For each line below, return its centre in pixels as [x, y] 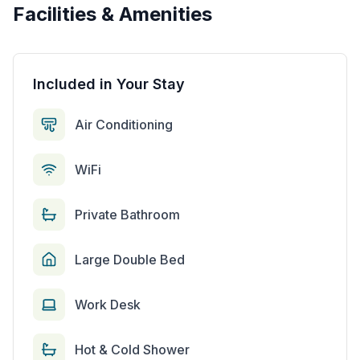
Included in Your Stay [109, 84]
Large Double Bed [130, 260]
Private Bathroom [127, 215]
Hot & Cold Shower [132, 350]
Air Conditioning [124, 125]
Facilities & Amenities [112, 14]
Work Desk [108, 305]
